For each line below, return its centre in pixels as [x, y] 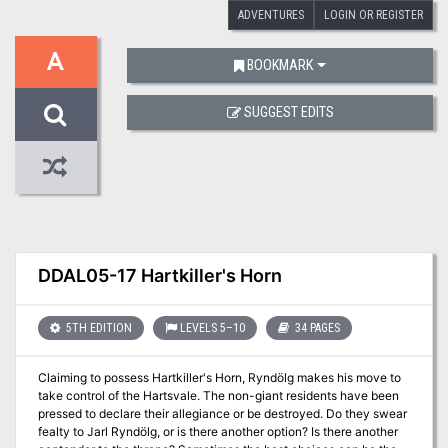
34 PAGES [315, 327]
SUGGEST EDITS [288, 112]
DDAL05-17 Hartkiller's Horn [159, 275]
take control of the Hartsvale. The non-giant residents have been [218, 396]
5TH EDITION [97, 327]
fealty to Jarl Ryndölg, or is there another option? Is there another [217, 432]
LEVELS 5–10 [212, 327]
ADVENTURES [271, 14]
